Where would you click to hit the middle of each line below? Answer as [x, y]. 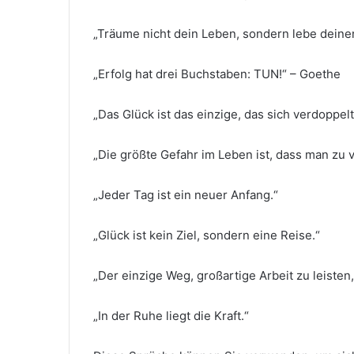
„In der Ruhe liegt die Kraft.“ [171, 316]
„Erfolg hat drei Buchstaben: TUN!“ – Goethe [217, 74]
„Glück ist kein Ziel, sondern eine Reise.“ [207, 235]
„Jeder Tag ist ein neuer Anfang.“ [186, 195]
